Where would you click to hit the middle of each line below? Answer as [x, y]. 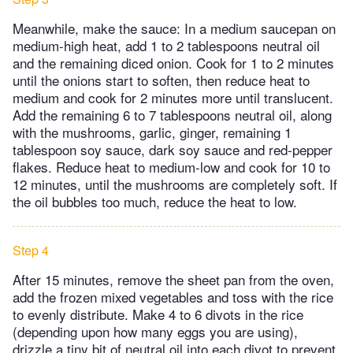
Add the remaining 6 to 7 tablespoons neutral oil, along [172, 114]
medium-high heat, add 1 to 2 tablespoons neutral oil [166, 45]
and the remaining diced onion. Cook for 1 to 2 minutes [173, 62]
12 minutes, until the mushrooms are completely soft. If [175, 184]
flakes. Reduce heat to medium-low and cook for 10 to [171, 166]
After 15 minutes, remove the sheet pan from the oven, [173, 279]
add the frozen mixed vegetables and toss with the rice [173, 296]
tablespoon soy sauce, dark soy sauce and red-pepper [173, 149]
